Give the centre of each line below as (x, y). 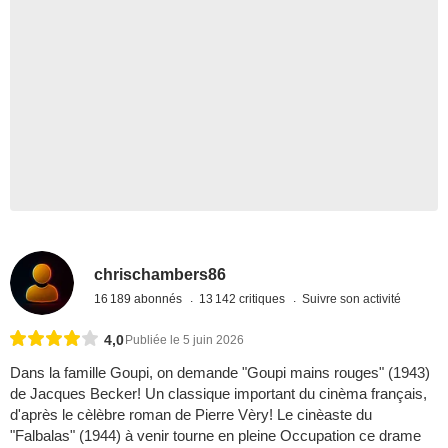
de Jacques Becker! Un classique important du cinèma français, (218, 394)
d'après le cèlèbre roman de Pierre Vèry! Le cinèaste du (191, 415)
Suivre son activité (352, 298)
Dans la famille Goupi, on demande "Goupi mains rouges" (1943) (220, 373)
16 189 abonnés (140, 298)
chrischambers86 (160, 274)
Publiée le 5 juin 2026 (184, 340)
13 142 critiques (244, 298)
